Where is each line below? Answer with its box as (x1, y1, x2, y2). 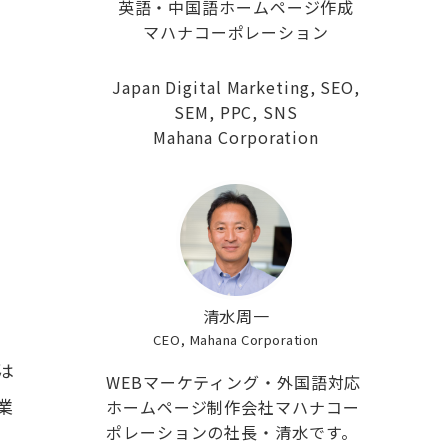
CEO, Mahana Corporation (152, 330, 320, 349)
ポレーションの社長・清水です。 (106, 420, 358, 444)
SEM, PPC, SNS (174, 100, 298, 124)
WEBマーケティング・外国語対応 (106, 370, 362, 394)
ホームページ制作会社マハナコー (106, 395, 360, 419)
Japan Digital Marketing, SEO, (111, 75, 361, 99)
